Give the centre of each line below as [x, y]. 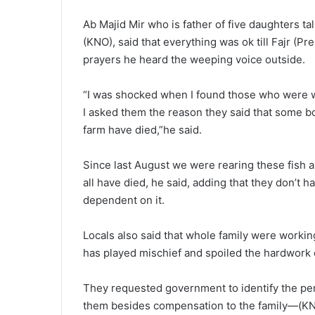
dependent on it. [124, 200]
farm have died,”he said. [142, 129]
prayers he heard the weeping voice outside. [194, 59]
